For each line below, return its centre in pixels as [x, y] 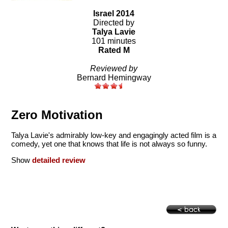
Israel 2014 [114, 14]
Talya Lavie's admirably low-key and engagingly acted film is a [114, 135]
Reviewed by [114, 69]
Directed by [114, 23]
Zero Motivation [57, 115]
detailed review [59, 160]
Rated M [114, 50]
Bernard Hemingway [114, 78]
